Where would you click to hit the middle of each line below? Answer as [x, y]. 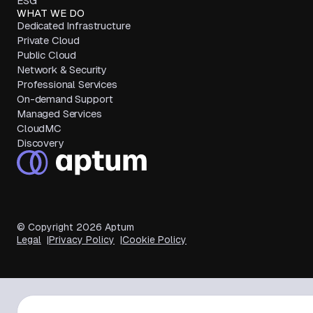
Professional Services [67, 84]
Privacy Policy [82, 240]
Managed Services [59, 114]
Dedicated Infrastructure [74, 26]
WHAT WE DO [51, 13]
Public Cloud [47, 55]
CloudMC [39, 128]
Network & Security [62, 70]
